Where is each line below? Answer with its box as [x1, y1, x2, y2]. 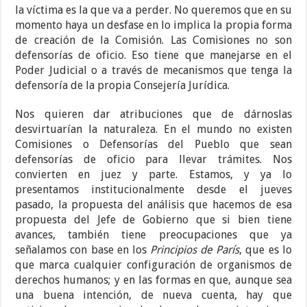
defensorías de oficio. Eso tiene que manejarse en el [15, 49, 292, 62]
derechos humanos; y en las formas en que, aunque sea [15, 273, 292, 287]
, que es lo [239, 243, 292, 257]
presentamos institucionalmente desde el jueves [15, 183, 292, 197]
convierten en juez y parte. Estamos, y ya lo [15, 168, 292, 182]
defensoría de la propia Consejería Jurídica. [15, 79, 230, 93]
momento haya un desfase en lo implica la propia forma [15, 19, 292, 32]
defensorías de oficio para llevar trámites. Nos [15, 153, 292, 167]
